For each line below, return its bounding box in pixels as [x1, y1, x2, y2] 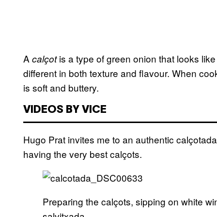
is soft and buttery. [23, 81, 99, 94]
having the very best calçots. [23, 147, 142, 161]
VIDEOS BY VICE [23, 105, 107, 115]
